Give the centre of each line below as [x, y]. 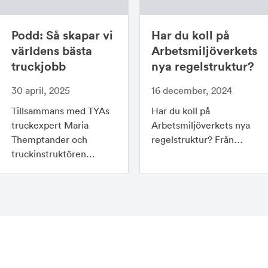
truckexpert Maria [50, 125]
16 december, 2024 [192, 91]
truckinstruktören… [53, 154]
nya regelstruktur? [203, 66]
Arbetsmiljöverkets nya [201, 125]
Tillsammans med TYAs [60, 111]
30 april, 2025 [40, 91]
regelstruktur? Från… [197, 140]
